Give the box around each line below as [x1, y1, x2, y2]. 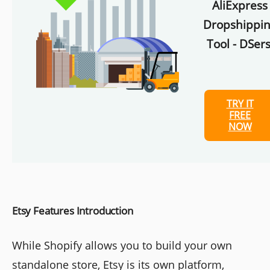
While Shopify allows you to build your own [12, 238, 232, 253]
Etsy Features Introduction [12, 204, 133, 218]
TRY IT [226, 97, 254, 111]
